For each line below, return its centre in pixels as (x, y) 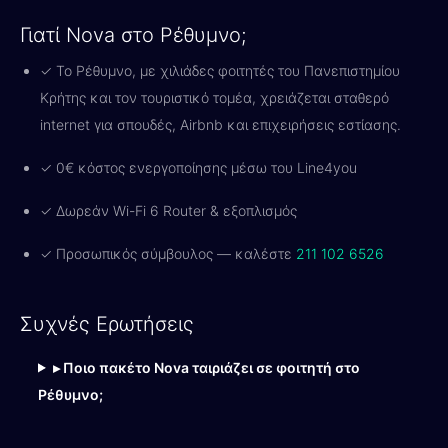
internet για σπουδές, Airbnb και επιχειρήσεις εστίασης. (220, 124)
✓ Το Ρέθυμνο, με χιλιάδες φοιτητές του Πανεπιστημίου (220, 70)
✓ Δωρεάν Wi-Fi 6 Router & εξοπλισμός (168, 210)
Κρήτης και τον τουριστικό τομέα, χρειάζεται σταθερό (214, 97)
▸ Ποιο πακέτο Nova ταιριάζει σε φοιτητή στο (206, 367)
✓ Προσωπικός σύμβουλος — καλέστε (168, 253)
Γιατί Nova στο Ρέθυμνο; (133, 34)
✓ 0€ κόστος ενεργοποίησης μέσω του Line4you (198, 167)
